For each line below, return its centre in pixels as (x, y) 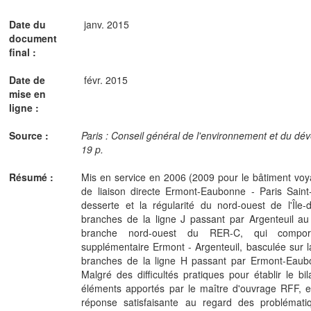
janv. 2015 (106, 24)
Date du (27, 24)
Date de (27, 79)
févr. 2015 (106, 79)
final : (24, 52)
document (33, 38)
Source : (30, 135)
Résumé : (33, 177)
